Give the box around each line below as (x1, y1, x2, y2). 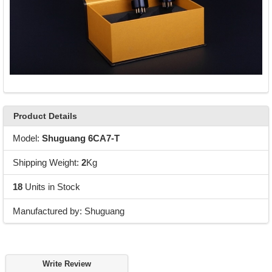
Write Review (42, 260, 91, 269)
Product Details (13, 111, 77, 121)
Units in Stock (22, 181, 80, 192)
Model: (12, 132, 42, 143)
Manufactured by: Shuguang (12, 205, 124, 216)
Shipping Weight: (12, 157, 81, 168)
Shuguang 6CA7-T (41, 132, 120, 143)
